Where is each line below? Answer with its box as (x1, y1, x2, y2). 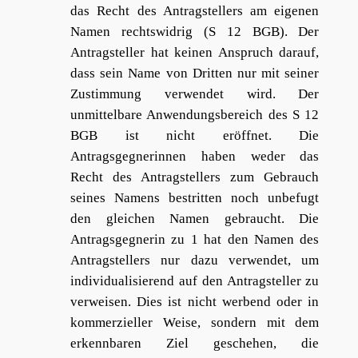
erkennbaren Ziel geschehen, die (70, 336, 320, 352)
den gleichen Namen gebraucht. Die (70, 211, 320, 227)
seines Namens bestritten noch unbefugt (70, 190, 320, 206)
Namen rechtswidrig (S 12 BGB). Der (70, 24, 320, 40)
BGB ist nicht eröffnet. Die (70, 128, 320, 144)
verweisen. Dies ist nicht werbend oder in (70, 294, 320, 310)
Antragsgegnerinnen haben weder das (70, 149, 320, 165)
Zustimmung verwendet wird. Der (70, 86, 320, 102)
